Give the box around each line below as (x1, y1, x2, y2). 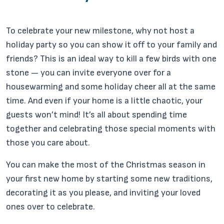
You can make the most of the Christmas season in (6, 159, 205, 170)
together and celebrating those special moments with (6, 123, 215, 134)
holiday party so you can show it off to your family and (6, 39, 217, 50)
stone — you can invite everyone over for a (6, 67, 171, 78)
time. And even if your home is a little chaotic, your (6, 95, 202, 106)
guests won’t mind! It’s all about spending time (6, 109, 187, 120)
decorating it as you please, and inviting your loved (6, 187, 200, 198)
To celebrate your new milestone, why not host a (6, 25, 194, 36)
